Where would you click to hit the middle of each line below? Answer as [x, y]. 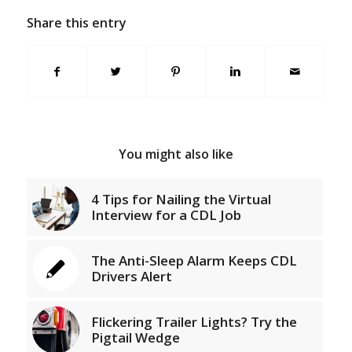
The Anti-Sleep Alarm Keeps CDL [194, 260]
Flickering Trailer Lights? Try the [194, 321]
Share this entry [76, 22]
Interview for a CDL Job [166, 214]
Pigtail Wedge [135, 337]
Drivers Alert [131, 276]
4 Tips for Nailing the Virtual [181, 199]
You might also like [176, 154]
